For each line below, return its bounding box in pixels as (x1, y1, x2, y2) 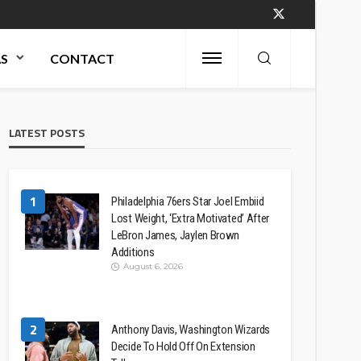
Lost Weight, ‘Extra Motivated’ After (111, 211, 270, 226)
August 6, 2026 (123, 261, 183, 272)
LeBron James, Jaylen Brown (111, 228, 240, 243)
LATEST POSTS (9, 124, 85, 141)
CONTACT (50, 51, 114, 66)
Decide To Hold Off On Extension (111, 339, 255, 354)
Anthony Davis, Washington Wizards (111, 322, 271, 337)
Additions (111, 245, 155, 259)
